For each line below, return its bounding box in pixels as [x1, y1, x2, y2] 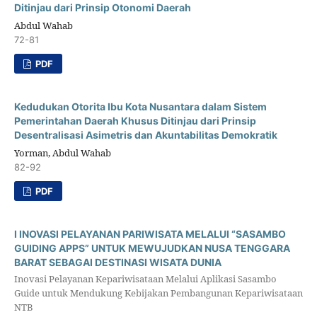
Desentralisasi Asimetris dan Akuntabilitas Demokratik [13, 128, 277, 141]
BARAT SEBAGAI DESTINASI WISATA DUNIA [13, 255, 221, 268]
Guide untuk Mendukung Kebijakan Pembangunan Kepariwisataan [13, 287, 303, 300]
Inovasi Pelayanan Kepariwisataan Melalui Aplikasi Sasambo [13, 272, 277, 286]
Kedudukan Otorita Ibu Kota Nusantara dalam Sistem [13, 100, 267, 113]
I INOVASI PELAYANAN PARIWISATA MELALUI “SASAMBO [13, 227, 286, 240]
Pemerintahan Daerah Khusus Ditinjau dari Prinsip [13, 114, 256, 127]
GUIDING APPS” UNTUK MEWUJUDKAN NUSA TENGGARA [13, 241, 290, 254]
